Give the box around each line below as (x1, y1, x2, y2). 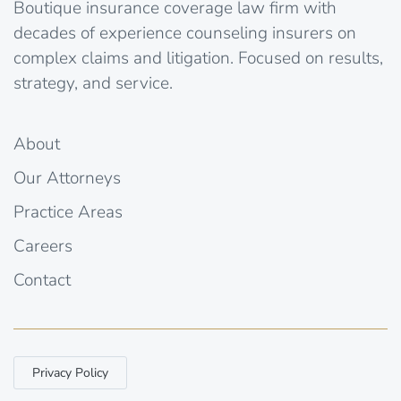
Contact (13, 268, 71, 292)
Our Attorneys (13, 166, 121, 190)
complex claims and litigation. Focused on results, (13, 46, 383, 70)
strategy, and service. (13, 71, 173, 95)
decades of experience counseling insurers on (13, 21, 356, 45)
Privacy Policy (32, 363, 108, 381)
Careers (13, 234, 73, 258)
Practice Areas (13, 200, 123, 224)
